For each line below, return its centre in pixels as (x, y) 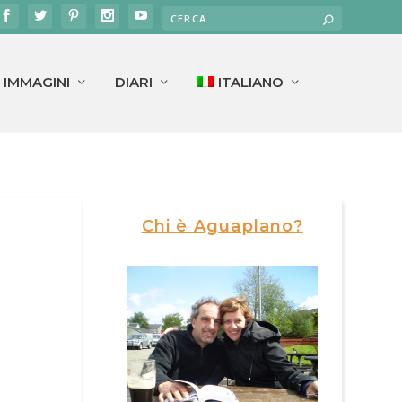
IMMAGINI (37, 83)
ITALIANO (250, 83)
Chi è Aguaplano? (222, 226)
